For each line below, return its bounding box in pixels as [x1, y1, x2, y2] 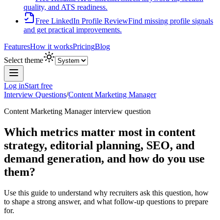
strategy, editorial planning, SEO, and [4, 138, 194, 152]
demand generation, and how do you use [4, 152, 205, 165]
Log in [4, 82, 25, 90]
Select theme [4, 56, 43, 64]
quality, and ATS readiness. [24, 3, 108, 11]
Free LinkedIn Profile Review [35, 17, 128, 25]
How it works [30, 42, 73, 51]
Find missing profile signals [128, 17, 213, 25]
